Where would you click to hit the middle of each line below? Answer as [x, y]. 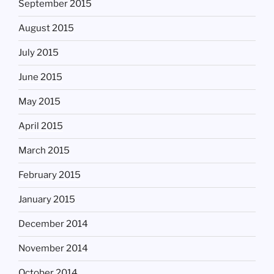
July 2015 [39, 53]
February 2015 [50, 175]
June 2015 [40, 77]
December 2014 [53, 224]
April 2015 [41, 126]
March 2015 [44, 151]
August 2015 [46, 28]
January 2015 [47, 200]
